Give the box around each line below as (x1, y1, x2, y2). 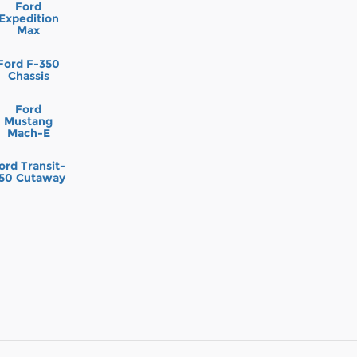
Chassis (7, 69, 49, 84)
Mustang (4, 113, 53, 128)
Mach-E (6, 125, 50, 140)
